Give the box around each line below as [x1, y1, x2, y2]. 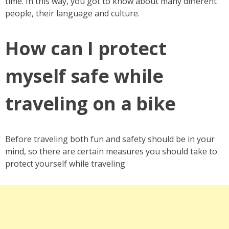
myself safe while [5, 63, 164, 88]
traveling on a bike [5, 90, 176, 116]
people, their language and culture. [5, 7, 140, 19]
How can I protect [5, 35, 167, 61]
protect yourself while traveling [5, 157, 125, 169]
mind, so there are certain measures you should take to [5, 145, 217, 157]
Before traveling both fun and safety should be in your [5, 133, 215, 145]
